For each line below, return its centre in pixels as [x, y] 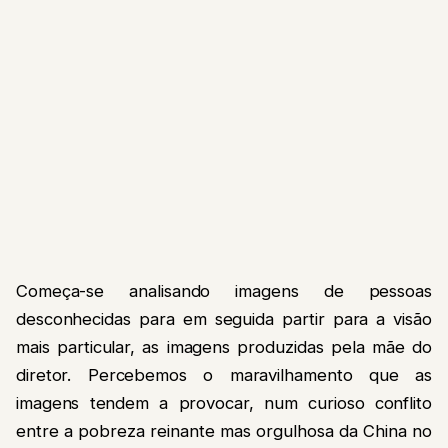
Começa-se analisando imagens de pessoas [224, 290]
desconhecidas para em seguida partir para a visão [224, 318]
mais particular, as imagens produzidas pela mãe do [224, 346]
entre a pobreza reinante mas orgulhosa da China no [224, 430]
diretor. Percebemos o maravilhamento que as [224, 374]
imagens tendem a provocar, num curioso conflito [224, 402]
